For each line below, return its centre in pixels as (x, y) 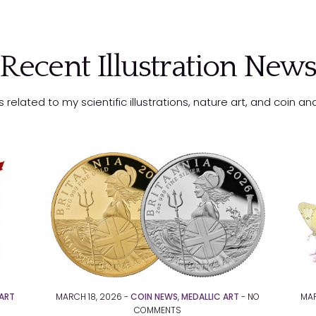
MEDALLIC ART (211, 297)
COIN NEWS (154, 297)
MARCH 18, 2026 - (93, 297)
